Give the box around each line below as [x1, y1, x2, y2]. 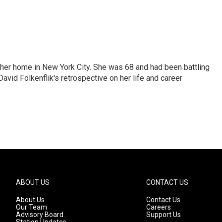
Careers [146, 203, 171, 211]
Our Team [16, 203, 47, 211]
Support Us [146, 211, 181, 219]
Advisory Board [16, 211, 63, 219]
